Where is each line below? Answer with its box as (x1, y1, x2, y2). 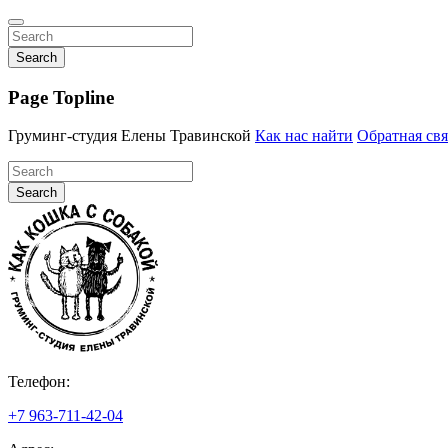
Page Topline (8, 86, 114, 108)
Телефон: (8, 373, 70, 391)
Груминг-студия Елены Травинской (8, 127, 255, 145)
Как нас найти (255, 127, 353, 145)
